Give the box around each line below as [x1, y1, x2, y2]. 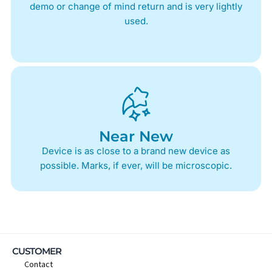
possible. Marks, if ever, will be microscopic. [40, 160, 232, 172]
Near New [99, 127, 173, 146]
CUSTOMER [12, 245, 61, 257]
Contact [24, 258, 53, 270]
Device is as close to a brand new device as [42, 145, 230, 157]
